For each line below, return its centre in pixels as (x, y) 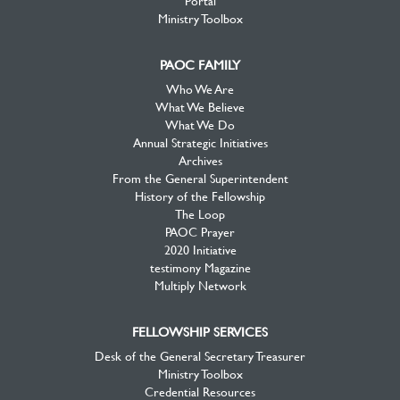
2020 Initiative (200, 250)
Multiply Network (200, 285)
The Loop (200, 214)
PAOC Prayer (200, 232)
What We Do (200, 125)
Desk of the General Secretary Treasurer (200, 356)
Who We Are (200, 89)
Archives (200, 160)
